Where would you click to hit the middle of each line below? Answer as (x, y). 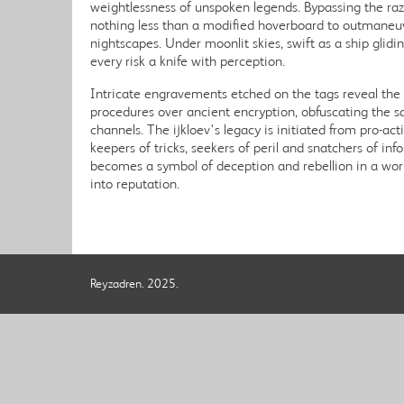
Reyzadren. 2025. (134, 284)
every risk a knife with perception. (188, 61)
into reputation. (135, 184)
